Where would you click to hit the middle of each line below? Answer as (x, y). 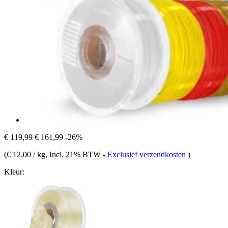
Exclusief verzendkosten (147, 154)
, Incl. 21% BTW (74, 154)
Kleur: (14, 172)
